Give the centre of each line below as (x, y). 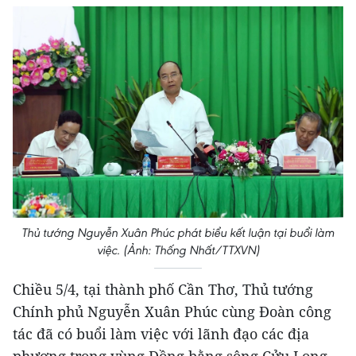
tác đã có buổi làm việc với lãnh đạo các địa (161, 334)
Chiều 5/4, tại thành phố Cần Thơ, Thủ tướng (163, 290)
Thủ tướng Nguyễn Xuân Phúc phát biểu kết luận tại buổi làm (178, 233)
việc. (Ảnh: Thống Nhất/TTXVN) (178, 250)
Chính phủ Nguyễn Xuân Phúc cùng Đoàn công (172, 312)
